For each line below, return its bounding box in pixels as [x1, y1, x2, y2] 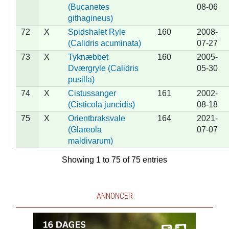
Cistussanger [67, 88, 116, 98]
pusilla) [67, 75, 95, 84]
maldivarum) [67, 136, 113, 145]
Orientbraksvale [67, 113, 125, 123]
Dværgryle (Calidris [67, 63, 139, 73]
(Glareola [67, 125, 102, 134]
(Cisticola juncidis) [67, 100, 135, 109]
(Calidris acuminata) [67, 38, 141, 48]
